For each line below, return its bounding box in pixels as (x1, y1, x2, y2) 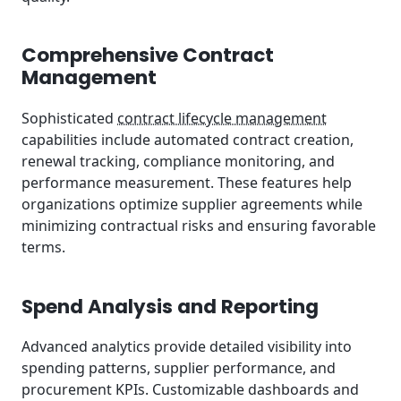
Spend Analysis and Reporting (21, 292, 319, 320)
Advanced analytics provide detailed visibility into (21, 337, 352, 357)
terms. (21, 236, 65, 257)
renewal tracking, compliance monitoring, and (21, 150, 335, 171)
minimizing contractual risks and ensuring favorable (21, 215, 376, 235)
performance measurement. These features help (21, 172, 352, 192)
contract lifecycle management (117, 107, 327, 128)
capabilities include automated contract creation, (21, 129, 354, 149)
